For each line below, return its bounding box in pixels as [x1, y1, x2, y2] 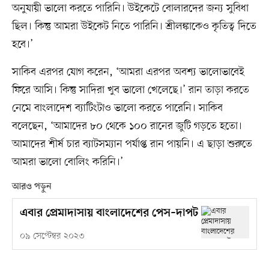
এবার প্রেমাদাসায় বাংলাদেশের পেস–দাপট [19, 207, 198, 221]
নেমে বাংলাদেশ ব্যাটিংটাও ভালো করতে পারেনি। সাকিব [11, 101, 223, 116]
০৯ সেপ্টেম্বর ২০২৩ [19, 231, 85, 243]
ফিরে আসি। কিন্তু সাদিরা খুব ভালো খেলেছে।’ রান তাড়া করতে [11, 83, 249, 98]
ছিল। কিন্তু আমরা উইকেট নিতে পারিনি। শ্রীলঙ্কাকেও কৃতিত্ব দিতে [11, 19, 256, 34]
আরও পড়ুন [11, 181, 52, 193]
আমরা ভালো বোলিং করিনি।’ [11, 155, 123, 170]
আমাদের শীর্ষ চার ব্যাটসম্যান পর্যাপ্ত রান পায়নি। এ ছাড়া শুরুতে [11, 137, 252, 152]
